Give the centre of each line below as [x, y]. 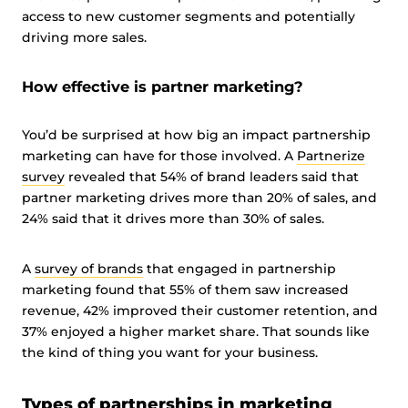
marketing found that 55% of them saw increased [185, 290]
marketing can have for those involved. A [159, 156]
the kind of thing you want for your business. [172, 352]
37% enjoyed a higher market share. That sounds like [196, 331]
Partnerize [331, 156]
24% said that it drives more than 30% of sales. [177, 219]
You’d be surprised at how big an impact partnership [196, 135]
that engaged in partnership [240, 269]
